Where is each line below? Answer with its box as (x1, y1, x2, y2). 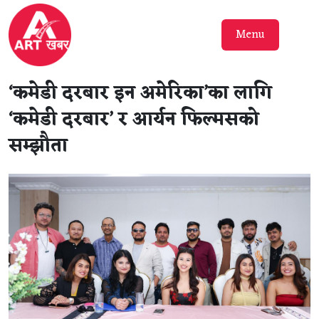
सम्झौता (9, 130, 68, 162)
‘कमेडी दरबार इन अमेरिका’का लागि (9, 78, 272, 110)
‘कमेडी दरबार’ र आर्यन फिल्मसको (9, 104, 259, 136)
